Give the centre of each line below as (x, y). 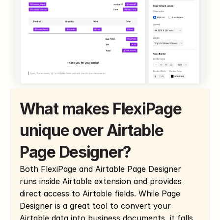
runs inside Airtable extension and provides (101, 181)
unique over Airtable (92, 131)
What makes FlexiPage (101, 109)
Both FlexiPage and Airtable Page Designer (100, 169)
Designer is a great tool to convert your (95, 206)
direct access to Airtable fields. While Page (100, 194)
